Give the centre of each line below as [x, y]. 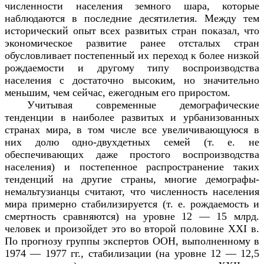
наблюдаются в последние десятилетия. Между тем [132, 18]
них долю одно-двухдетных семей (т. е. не [132, 142]
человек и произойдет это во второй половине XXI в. [132, 228]
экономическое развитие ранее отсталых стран [132, 43]
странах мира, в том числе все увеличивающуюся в [132, 129]
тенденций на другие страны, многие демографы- [132, 179]
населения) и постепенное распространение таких [132, 166]
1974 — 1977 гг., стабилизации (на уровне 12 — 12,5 [132, 253]
